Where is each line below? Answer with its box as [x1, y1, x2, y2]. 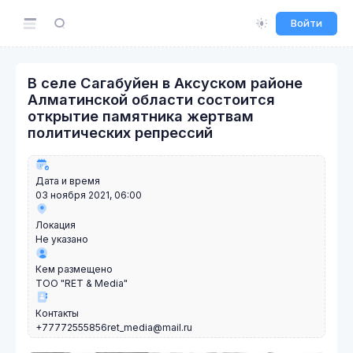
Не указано [35, 233, 88, 245]
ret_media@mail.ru [107, 321, 192, 333]
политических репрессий [28, 124, 213, 141]
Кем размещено [35, 263, 113, 275]
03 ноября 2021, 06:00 [35, 189, 142, 201]
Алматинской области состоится [28, 91, 275, 108]
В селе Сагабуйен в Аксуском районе [28, 74, 303, 91]
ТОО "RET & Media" [35, 277, 128, 289]
